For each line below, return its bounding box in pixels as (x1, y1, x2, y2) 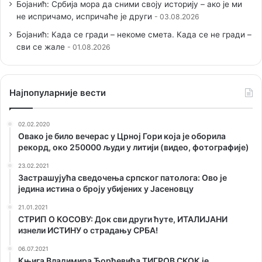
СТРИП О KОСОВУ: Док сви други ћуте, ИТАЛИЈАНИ (18, 213, 227, 224)
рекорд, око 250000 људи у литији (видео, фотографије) (18, 142, 249, 152)
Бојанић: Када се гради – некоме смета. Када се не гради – (16, 29, 251, 39)
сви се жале (16, 42, 65, 51)
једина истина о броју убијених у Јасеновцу (18, 183, 194, 194)
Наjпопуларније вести (9, 87, 106, 98)
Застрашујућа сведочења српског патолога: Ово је (18, 172, 227, 182)
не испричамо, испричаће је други (16, 11, 152, 21)
